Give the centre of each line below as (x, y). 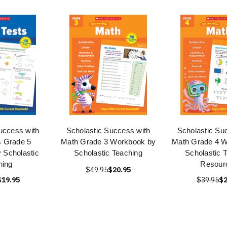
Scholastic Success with (108, 130)
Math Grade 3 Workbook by (108, 142)
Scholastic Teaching (108, 153)
